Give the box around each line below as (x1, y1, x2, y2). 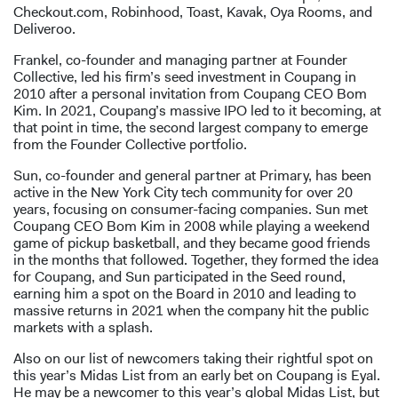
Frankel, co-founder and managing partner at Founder (13, 51, 347, 70)
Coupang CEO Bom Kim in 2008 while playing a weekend (13, 217, 370, 236)
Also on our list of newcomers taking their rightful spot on (13, 349, 373, 369)
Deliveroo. (13, 20, 76, 39)
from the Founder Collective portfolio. (13, 135, 247, 155)
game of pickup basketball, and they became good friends (13, 234, 370, 253)
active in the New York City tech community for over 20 (13, 183, 353, 203)
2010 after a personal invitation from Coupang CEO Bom (13, 84, 367, 104)
